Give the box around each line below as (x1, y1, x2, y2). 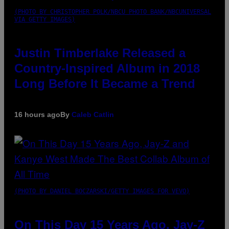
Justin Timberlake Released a (14, 45, 186, 60)
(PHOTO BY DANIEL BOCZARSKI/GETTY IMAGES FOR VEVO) (14, 187, 190, 195)
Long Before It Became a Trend (14, 76, 195, 90)
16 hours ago (14, 110, 60, 119)
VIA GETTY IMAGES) (14, 15, 75, 23)
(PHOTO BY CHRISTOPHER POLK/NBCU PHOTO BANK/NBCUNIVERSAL (14, 8, 211, 15)
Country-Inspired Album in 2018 (14, 61, 200, 75)
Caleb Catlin (72, 110, 114, 119)
